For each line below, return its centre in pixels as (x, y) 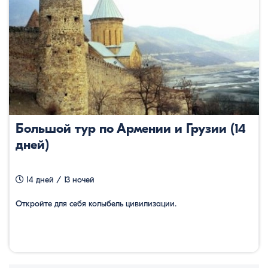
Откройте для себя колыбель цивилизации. (96, 204)
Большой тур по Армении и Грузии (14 (131, 129)
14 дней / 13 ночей (59, 180)
